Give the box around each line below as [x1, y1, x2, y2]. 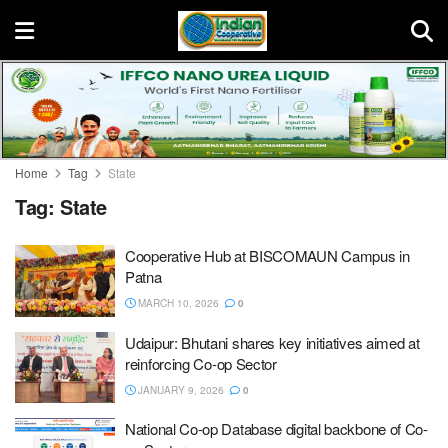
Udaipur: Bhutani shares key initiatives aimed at [125, 331, 420, 353]
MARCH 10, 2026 [135, 296, 219, 310]
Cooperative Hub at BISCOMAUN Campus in [125, 245, 410, 266]
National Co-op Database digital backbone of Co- [125, 418, 428, 439]
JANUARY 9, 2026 [135, 382, 224, 397]
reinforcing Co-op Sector [125, 352, 277, 374]
